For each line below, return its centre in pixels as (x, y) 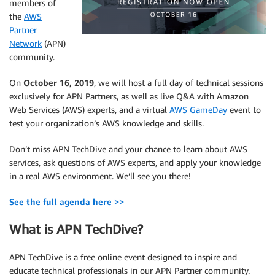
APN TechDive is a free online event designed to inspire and (123, 257)
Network (25, 43)
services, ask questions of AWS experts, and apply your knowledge (135, 162)
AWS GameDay (198, 110)
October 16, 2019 (59, 83)
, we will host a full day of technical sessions (179, 83)
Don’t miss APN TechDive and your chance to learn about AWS (128, 149)
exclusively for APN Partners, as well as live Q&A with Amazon (129, 96)
